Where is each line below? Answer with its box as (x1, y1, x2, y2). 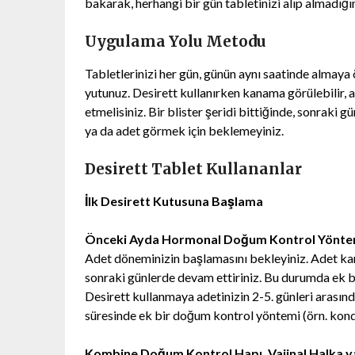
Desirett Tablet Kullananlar (85, 159, 302, 178)
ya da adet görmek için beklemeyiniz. (85, 122, 284, 138)
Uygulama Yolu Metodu (85, 32, 266, 51)
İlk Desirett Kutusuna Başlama (85, 193, 263, 208)
